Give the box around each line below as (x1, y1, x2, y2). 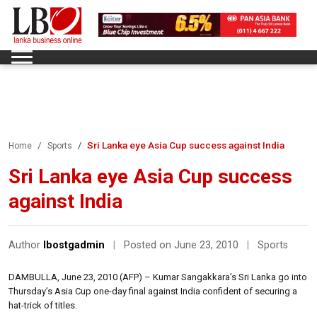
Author (8, 238, 43, 251)
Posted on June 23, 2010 (124, 238, 241, 251)
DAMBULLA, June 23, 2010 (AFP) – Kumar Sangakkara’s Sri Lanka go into (8, 271, 307, 282)
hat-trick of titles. (8, 299, 77, 311)
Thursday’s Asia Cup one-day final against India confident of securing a (8, 285, 297, 296)
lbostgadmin (43, 238, 105, 251)
